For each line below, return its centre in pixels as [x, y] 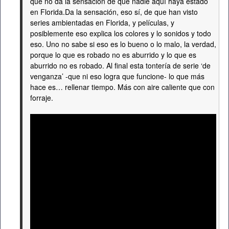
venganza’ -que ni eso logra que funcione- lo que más [117, 76]
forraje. [42, 98]
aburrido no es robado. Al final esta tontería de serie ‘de [120, 65]
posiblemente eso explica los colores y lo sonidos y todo [121, 33]
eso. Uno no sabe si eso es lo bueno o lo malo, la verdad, [123, 44]
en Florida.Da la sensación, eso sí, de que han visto [114, 12]
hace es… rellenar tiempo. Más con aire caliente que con [122, 87]
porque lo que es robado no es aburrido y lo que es [113, 55]
